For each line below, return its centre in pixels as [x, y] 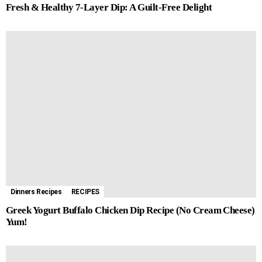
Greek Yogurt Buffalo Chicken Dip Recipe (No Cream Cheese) [130, 211]
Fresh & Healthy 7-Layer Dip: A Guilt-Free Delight [109, 8]
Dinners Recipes [36, 192]
